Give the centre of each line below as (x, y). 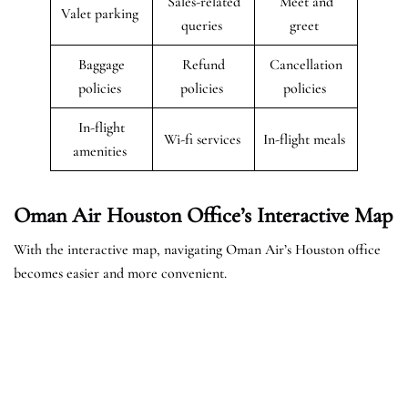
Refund (204, 64)
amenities (102, 151)
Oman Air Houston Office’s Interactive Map (203, 215)
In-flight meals (306, 139)
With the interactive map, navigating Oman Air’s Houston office (197, 249)
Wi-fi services (204, 139)
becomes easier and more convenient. (120, 273)
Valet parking (102, 13)
